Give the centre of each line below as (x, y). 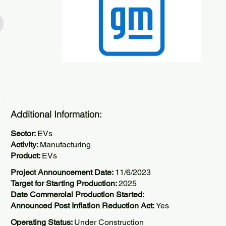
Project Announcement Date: (63, 172)
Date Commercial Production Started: (77, 194)
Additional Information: (56, 114)
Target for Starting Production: (65, 183)
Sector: (24, 133)
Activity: (25, 145)
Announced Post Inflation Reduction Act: (83, 206)
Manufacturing (65, 145)
